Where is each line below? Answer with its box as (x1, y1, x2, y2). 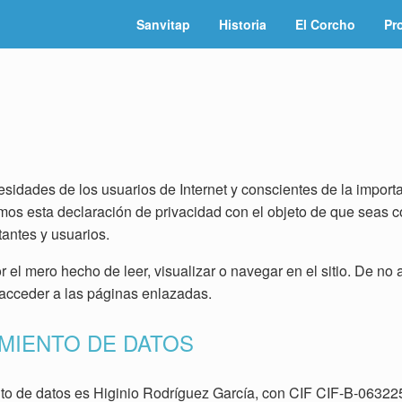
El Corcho (295, 15, 355, 33)
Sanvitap (136, 15, 190, 33)
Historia (219, 15, 267, 33)
